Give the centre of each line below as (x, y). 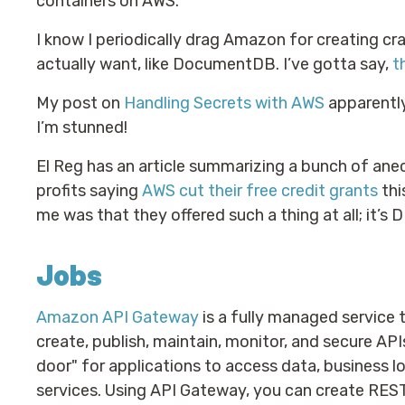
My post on (80, 103)
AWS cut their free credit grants (260, 191)
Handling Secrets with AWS (224, 103)
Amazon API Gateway (118, 317)
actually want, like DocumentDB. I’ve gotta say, (214, 64)
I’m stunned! (82, 127)
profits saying (89, 191)
